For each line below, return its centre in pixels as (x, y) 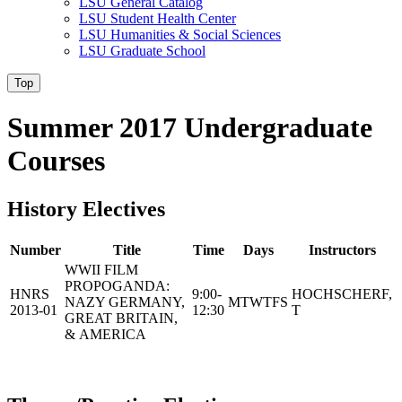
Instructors (342, 249)
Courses (56, 161)
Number (35, 249)
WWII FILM (101, 269)
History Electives (86, 209)
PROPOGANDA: (117, 285)
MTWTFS (258, 301)
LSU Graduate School (142, 51)
